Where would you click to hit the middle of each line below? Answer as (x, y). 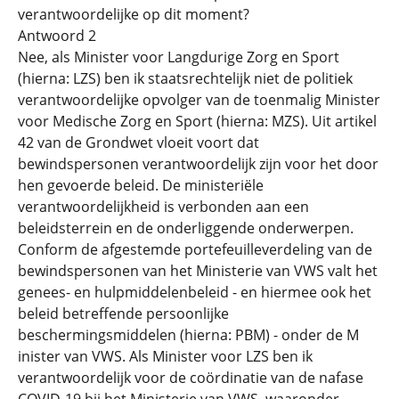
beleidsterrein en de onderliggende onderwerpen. (186, 228)
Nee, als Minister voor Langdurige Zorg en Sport (179, 57)
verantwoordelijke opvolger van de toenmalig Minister (199, 100)
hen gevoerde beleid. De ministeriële (141, 186)
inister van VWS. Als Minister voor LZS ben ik (165, 357)
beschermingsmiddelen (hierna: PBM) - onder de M (188, 335)
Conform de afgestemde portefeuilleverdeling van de (195, 250)
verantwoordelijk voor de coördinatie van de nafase (191, 378)
